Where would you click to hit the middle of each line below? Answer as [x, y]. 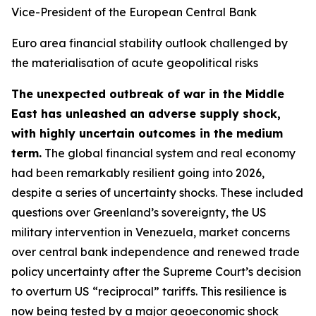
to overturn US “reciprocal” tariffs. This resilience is [149, 291]
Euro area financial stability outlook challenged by [150, 43]
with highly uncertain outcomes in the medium [147, 133]
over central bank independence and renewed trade [156, 252]
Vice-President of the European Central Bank [134, 12]
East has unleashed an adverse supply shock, [146, 114]
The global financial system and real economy [169, 153]
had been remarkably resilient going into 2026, [138, 173]
